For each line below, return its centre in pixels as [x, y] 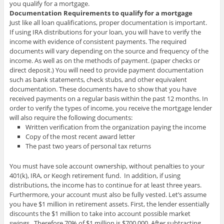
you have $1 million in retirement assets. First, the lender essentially [109, 204]
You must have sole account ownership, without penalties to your [107, 166]
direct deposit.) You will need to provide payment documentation [106, 70]
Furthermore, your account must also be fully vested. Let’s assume [108, 195]
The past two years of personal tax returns [88, 146]
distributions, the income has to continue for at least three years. [106, 185]
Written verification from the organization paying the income [116, 127]
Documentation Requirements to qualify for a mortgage [101, 13]
